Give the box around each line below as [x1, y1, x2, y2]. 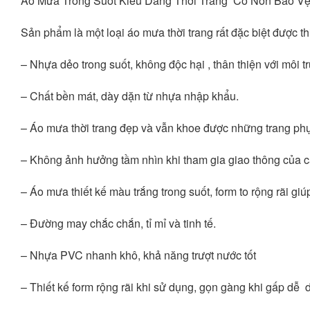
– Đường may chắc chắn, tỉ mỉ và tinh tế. [21, 215, 216, 231]
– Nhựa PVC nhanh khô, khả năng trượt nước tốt [21, 247, 256, 263]
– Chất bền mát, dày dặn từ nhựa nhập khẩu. [21, 88, 241, 104]
